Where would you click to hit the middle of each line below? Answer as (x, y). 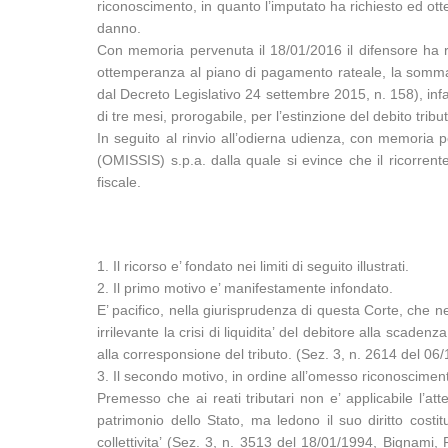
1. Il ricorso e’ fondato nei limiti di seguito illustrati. (253, 266)
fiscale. (119, 182)
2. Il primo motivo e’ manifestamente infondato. (245, 288)
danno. (119, 28)
